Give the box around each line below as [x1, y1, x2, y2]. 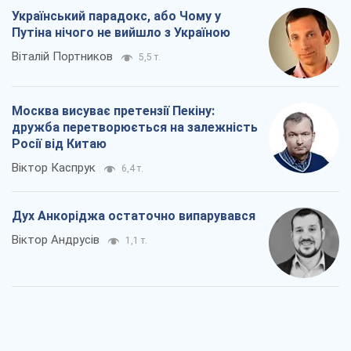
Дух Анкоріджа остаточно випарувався [12, 208, 255, 224]
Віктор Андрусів [12, 233, 100, 248]
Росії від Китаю [12, 136, 107, 152]
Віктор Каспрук [12, 161, 96, 175]
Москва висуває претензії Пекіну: [12, 103, 215, 119]
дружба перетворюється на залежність [12, 120, 258, 136]
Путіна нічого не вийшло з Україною [12, 25, 230, 41]
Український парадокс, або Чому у [12, 9, 221, 24]
